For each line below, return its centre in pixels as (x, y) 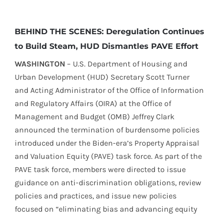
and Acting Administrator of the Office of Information (109, 90)
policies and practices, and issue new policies (96, 196)
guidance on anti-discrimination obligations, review (108, 183)
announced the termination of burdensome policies (107, 130)
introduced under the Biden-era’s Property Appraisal (107, 143)
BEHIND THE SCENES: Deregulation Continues (109, 32)
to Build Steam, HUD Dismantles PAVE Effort (107, 46)
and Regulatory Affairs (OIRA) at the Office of (93, 104)
